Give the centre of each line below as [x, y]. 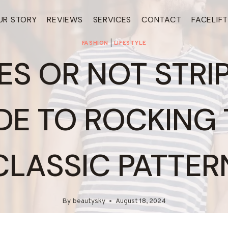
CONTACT [162, 19]
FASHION [95, 43]
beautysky [89, 201]
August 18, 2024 [140, 201]
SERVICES [112, 19]
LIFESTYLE [130, 43]
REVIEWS [65, 19]
